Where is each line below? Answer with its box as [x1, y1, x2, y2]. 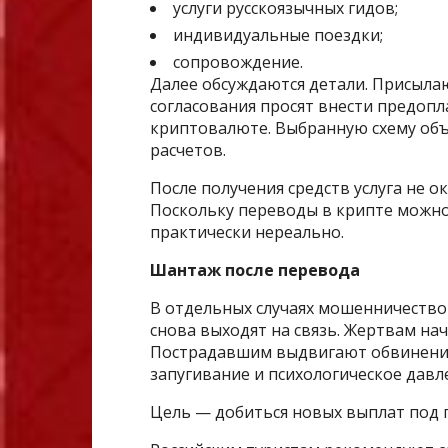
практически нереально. [150, 221, 344, 244]
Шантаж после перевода [150, 259, 360, 282]
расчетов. [150, 139, 226, 162]
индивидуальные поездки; [173, 24, 383, 47]
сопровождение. [173, 51, 303, 74]
